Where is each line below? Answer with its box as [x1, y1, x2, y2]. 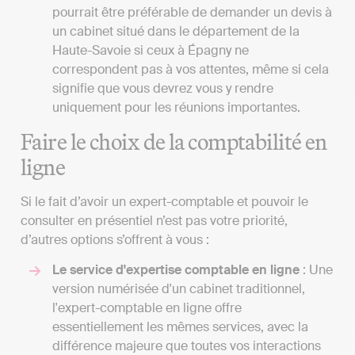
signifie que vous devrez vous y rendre [52, 80, 273, 97]
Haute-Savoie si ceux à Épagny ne [52, 42, 249, 59]
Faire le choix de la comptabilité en [21, 127, 327, 155]
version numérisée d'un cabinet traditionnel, [52, 280, 305, 297]
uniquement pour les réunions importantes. [52, 99, 300, 116]
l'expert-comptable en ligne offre [52, 299, 242, 316]
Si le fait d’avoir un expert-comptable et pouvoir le [21, 193, 308, 210]
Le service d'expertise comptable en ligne [52, 261, 300, 278]
